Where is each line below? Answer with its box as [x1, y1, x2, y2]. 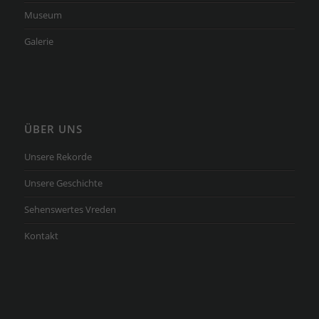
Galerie [23, 35, 53, 48]
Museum [23, 9, 62, 22]
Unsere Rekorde [23, 150, 92, 164]
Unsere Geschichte [23, 177, 103, 190]
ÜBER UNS [23, 122, 83, 137]
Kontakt [23, 229, 58, 243]
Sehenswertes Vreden [23, 203, 116, 216]
